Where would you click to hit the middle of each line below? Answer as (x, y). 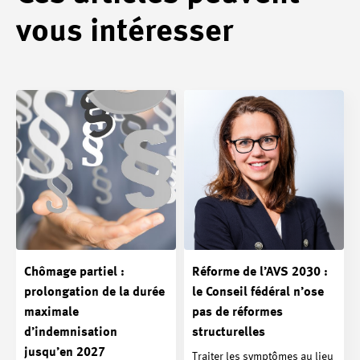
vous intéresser (125, 32)
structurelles (229, 333)
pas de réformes (237, 313)
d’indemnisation (71, 333)
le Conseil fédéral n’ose (258, 292)
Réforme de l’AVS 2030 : (260, 272)
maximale (51, 313)
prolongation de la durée (94, 292)
